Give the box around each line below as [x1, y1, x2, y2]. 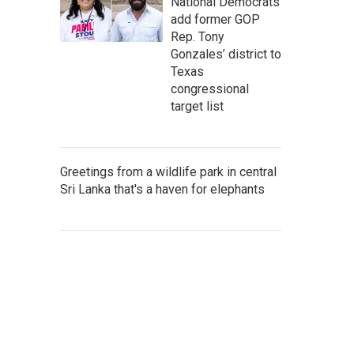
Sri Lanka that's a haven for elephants [60, 182, 265, 197]
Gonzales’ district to [171, 47, 281, 62]
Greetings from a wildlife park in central [60, 164, 277, 179]
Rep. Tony [171, 29, 224, 44]
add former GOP [171, 12, 260, 27]
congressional [171, 81, 249, 96]
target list [171, 99, 224, 114]
